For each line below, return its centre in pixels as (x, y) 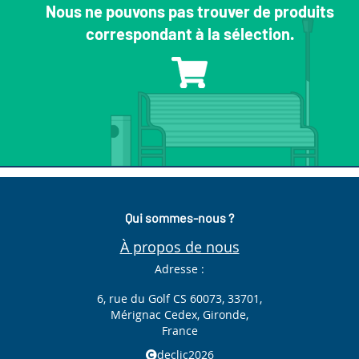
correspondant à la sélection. (190, 34)
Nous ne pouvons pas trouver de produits (190, 12)
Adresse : (179, 269)
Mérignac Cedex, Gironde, (179, 315)
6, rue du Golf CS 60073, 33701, (179, 299)
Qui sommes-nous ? (179, 218)
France (179, 331)
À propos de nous (179, 247)
